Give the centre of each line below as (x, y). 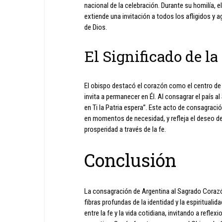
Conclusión (130, 160)
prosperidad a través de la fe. (125, 129)
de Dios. (96, 27)
